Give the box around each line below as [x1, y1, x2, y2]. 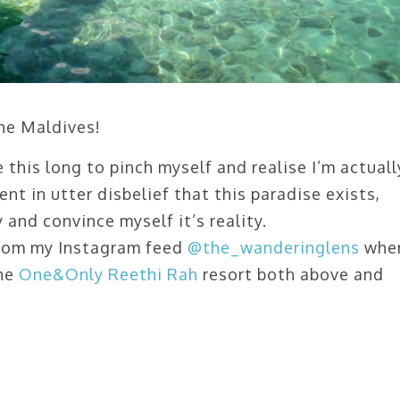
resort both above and [198, 264, 384, 285]
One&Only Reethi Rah [19, 264, 198, 285]
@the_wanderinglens [187, 237, 360, 258]
